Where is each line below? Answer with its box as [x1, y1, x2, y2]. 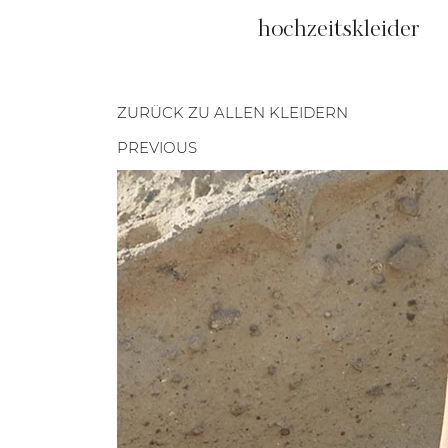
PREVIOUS [117, 137, 198, 157]
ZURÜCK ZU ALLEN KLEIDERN [117, 102, 349, 122]
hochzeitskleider [257, 18, 420, 41]
